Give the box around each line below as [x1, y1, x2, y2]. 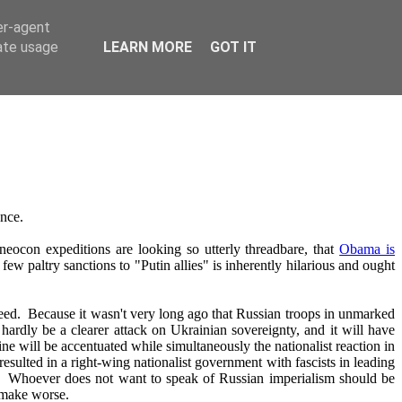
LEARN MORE [102, 39, 192, 56]
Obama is [339, 241, 396, 258]
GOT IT [209, 39, 257, 56]
